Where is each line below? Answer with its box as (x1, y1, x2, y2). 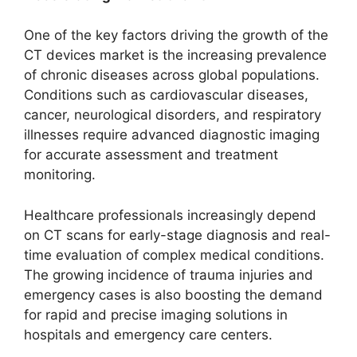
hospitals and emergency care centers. (24, 326, 273, 343)
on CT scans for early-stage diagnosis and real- (24, 226, 331, 243)
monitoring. (24, 167, 96, 182)
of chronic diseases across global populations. (24, 67, 320, 83)
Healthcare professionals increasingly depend (24, 206, 316, 223)
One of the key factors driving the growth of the (24, 27, 328, 43)
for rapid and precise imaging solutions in (24, 306, 288, 323)
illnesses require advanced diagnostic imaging (24, 127, 320, 143)
